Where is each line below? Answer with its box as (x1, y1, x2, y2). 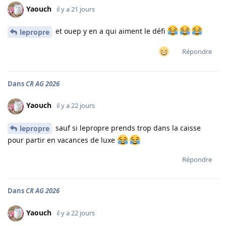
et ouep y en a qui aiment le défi (53, 26, 167, 36)
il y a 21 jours (56, 5, 95, 14)
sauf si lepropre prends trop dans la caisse (53, 123, 201, 133)
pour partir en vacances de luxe (8, 135, 117, 145)
